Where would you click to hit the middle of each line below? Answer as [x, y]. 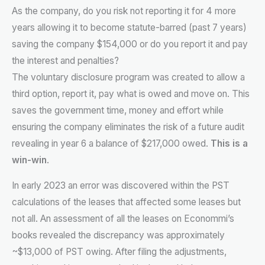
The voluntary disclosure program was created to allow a [128, 77]
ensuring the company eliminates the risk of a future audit [128, 127]
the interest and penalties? [65, 60]
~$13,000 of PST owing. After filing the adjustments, [119, 252]
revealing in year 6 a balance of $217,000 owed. [111, 143]
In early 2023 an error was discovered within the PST [121, 186]
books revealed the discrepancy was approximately [118, 235]
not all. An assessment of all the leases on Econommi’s [123, 219]
